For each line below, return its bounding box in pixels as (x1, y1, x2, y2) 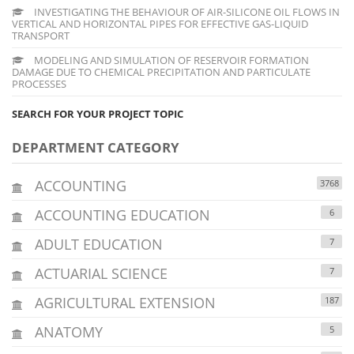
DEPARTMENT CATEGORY (12, 137, 179, 156)
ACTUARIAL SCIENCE (31, 263, 168, 283)
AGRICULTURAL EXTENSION (31, 292, 216, 312)
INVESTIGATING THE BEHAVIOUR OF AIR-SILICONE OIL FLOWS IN (32, 4, 340, 19)
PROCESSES (12, 76, 66, 91)
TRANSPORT (12, 28, 70, 43)
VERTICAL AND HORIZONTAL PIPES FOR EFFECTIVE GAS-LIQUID (12, 16, 308, 31)
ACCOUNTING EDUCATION (31, 205, 210, 224)
